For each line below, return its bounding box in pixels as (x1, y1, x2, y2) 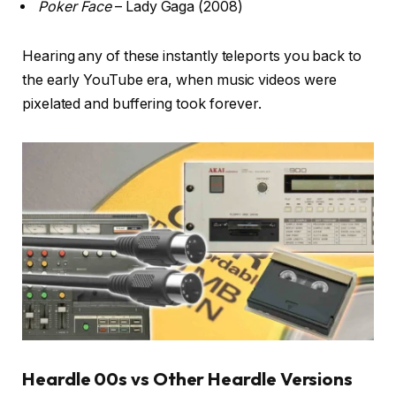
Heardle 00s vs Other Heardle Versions (22, 368, 354, 391)
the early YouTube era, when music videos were (22, 72, 338, 89)
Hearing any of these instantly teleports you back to (22, 48, 362, 65)
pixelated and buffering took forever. (22, 95, 263, 113)
